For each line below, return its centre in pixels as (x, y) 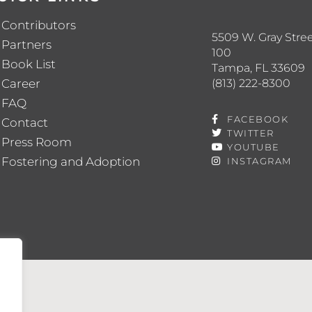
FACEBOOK (258, 119)
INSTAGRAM (259, 161)
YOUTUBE (253, 147)
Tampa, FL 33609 (258, 68)
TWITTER (251, 133)
